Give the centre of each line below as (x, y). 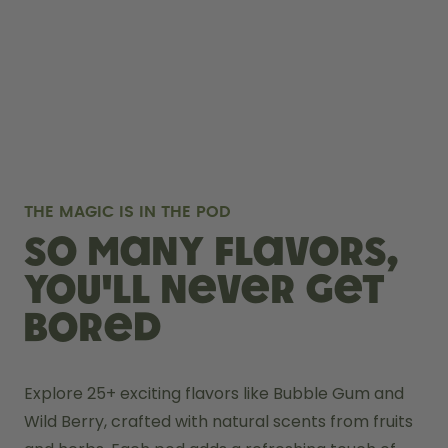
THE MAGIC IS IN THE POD (127, 211)
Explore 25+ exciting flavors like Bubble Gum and (214, 393)
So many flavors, (211, 252)
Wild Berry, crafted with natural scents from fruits (218, 421)
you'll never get (205, 290)
